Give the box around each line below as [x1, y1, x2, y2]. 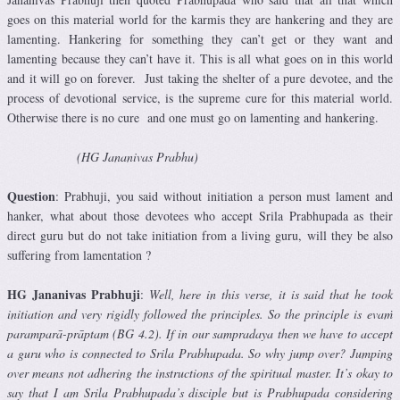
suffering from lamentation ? [7, 246, 151, 264]
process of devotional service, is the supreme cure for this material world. [7, 89, 393, 107]
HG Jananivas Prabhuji [7, 285, 140, 304]
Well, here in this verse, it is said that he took [148, 286, 394, 304]
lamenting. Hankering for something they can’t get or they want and [7, 30, 393, 48]
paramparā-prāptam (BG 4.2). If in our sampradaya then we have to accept [7, 325, 393, 343]
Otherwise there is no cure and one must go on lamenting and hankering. [7, 109, 379, 127]
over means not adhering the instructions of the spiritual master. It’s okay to [7, 364, 393, 382]
